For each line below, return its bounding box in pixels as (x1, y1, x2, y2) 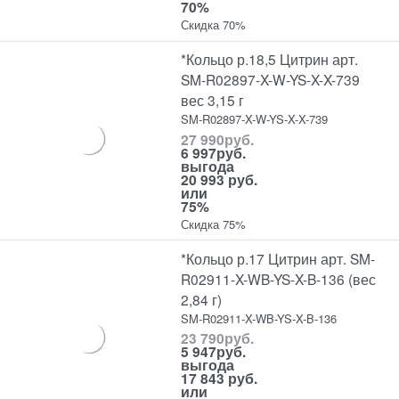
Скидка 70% (181, 16, 247, 34)
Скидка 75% (181, 215, 247, 232)
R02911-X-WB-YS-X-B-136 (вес (181, 268, 377, 289)
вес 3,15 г (181, 90, 245, 110)
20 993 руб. (181, 168, 258, 190)
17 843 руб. (181, 368, 258, 389)
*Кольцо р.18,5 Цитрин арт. (181, 49, 359, 69)
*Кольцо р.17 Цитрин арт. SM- (181, 248, 376, 268)
